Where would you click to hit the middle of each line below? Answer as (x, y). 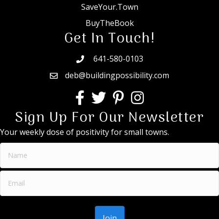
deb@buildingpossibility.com (117, 76)
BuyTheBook (109, 23)
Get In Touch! (109, 39)
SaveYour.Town (109, 7)
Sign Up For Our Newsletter (109, 118)
